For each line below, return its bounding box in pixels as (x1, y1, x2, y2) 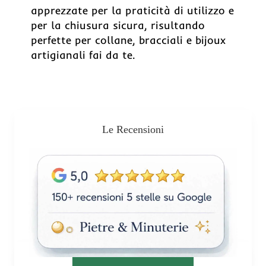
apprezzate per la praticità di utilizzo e (31, 4, 234, 17)
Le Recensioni (102, 123, 164, 135)
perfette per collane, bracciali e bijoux (31, 33, 226, 47)
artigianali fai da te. (31, 48, 135, 62)
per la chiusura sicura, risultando (31, 18, 205, 32)
